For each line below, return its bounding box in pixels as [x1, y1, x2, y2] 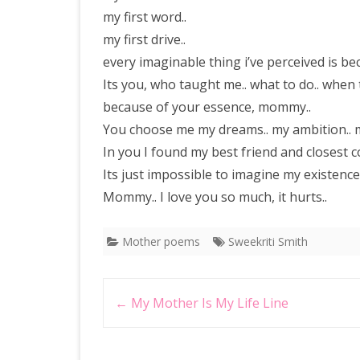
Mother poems [122, 234, 200, 249]
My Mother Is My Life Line [128, 294, 288, 312]
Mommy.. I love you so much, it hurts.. [103, 188, 327, 206]
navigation [103, 308, 174, 325]
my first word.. [103, 8, 186, 26]
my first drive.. [103, 31, 186, 48]
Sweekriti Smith [228, 234, 308, 249]
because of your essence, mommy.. [103, 98, 311, 116]
